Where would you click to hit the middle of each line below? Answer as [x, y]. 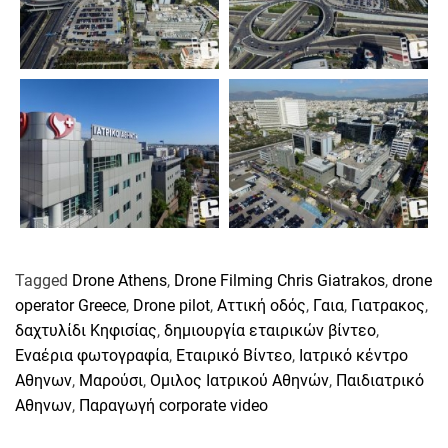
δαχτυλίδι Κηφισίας [86, 331]
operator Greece [70, 306]
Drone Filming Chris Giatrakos [279, 281]
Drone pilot [171, 306]
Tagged [43, 281]
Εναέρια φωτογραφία [92, 356]
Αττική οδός [261, 306]
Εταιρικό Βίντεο [234, 356]
